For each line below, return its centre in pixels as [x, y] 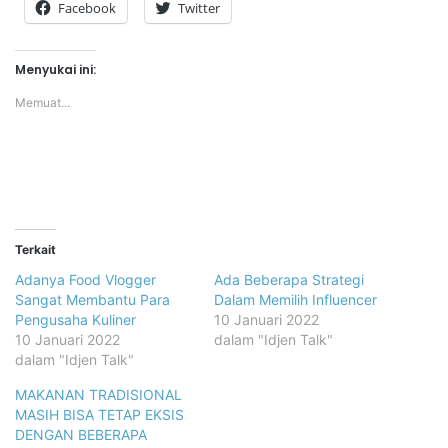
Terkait [35, 249]
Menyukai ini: [55, 69]
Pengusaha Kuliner [75, 319]
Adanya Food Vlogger [85, 279]
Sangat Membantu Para [92, 299]
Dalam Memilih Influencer [295, 299]
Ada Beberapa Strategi [289, 279]
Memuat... [42, 102]
